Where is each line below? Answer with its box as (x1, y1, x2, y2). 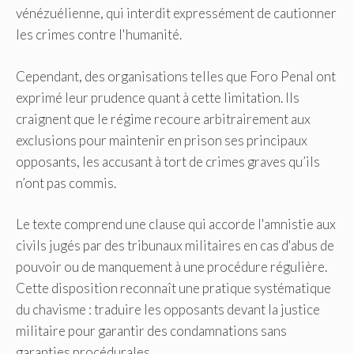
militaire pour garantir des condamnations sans (16, 322, 287, 340)
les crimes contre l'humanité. (16, 26, 182, 43)
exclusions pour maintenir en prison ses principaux (16, 131, 307, 149)
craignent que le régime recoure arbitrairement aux (16, 110, 311, 127)
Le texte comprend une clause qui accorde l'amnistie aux (16, 216, 336, 233)
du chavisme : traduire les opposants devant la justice (16, 301, 320, 318)
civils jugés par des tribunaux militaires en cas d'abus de (16, 237, 334, 254)
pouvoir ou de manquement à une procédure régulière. (16, 258, 327, 276)
